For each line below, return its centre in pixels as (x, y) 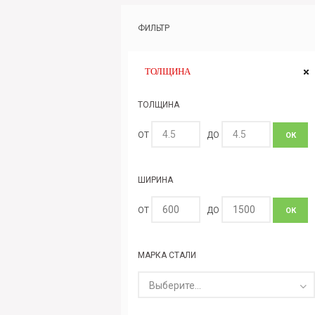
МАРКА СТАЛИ (167, 255)
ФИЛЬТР (154, 28)
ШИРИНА (155, 180)
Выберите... (175, 285)
